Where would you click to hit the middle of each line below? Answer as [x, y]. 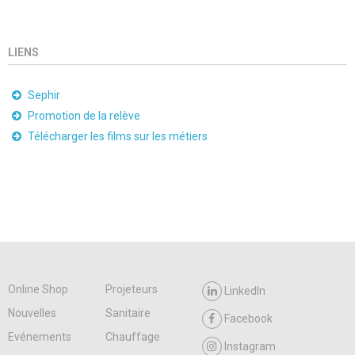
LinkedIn [245, 291]
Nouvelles [32, 313]
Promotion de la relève [84, 115]
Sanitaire [128, 313]
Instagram [250, 346]
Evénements [40, 337]
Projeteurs [131, 289]
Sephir [44, 95]
